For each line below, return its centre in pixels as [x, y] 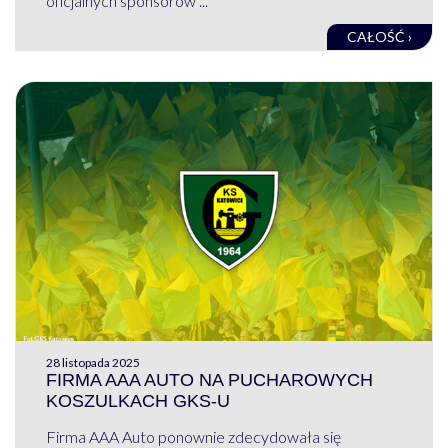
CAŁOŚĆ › [380, 36]
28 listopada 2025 [92, 363]
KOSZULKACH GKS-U [137, 401]
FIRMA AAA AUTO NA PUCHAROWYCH [209, 380]
